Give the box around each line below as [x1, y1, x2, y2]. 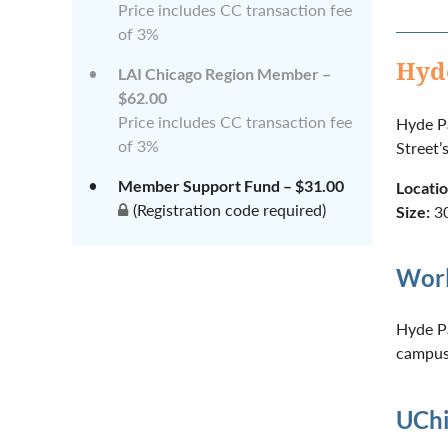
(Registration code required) [133, 200, 326, 219]
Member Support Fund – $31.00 [118, 176, 344, 195]
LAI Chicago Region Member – [118, 64, 331, 83]
